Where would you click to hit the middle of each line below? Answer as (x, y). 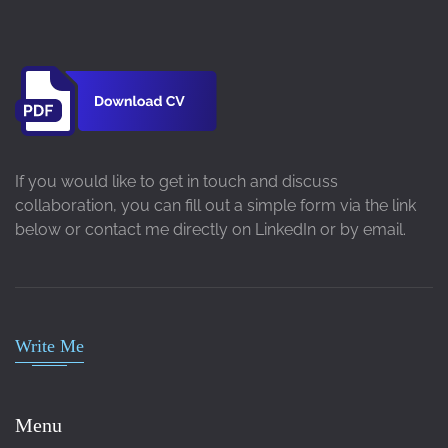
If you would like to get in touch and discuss (176, 181)
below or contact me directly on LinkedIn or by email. (210, 229)
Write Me (49, 345)
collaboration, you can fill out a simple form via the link (215, 205)
